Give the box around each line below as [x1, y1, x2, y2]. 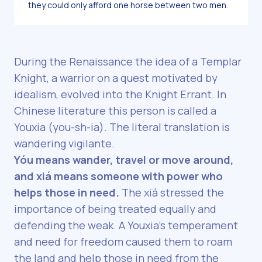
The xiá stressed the [119, 185, 224, 200]
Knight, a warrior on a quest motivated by [14, 71, 218, 85]
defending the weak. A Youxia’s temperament [14, 218, 238, 233]
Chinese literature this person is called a [14, 104, 216, 118]
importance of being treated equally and [14, 202, 216, 216]
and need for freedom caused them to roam [14, 235, 232, 249]
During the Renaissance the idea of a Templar [14, 54, 242, 69]
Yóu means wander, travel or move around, [14, 153, 233, 167]
